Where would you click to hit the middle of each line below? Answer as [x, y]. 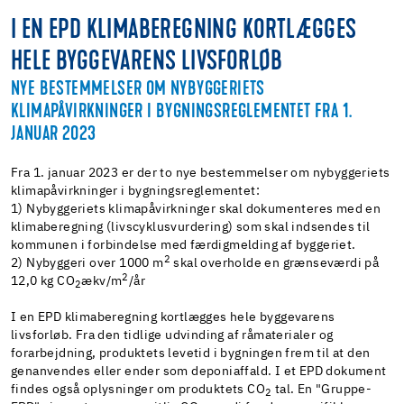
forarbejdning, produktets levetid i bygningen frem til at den [191, 354]
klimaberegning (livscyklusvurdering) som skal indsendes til [191, 228]
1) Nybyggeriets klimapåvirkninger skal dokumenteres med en [196, 210]
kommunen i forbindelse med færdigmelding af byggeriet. [184, 246]
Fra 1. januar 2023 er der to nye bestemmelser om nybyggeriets [201, 174]
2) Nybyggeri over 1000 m [87, 264]
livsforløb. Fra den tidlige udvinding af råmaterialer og [172, 336]
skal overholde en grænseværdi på [275, 264]
